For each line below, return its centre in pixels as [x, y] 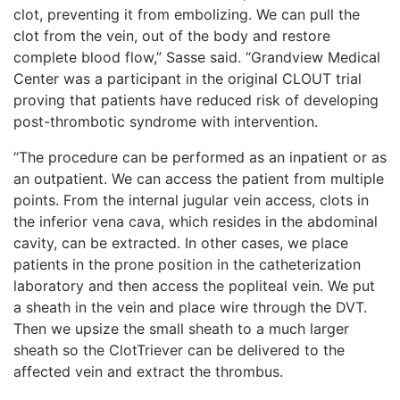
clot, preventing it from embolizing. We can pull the [187, 14]
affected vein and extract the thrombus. [148, 371]
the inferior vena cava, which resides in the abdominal [196, 221]
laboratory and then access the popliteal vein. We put [194, 285]
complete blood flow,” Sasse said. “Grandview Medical [197, 57]
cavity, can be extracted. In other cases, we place [181, 242]
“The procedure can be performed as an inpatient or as [200, 157]
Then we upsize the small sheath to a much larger [181, 328]
